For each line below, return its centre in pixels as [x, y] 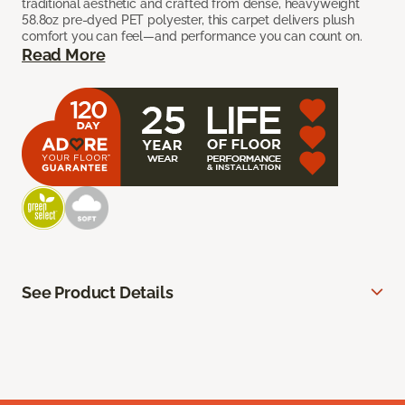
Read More [64, 55]
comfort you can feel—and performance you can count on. [192, 37]
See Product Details [98, 293]
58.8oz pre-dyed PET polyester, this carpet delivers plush [188, 20]
